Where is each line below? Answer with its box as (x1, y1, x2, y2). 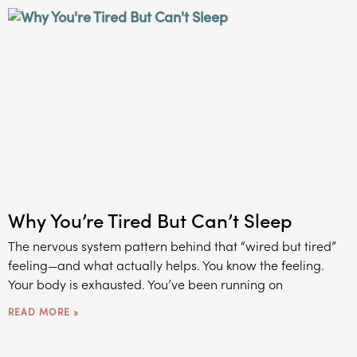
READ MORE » (8, 304, 79, 318)
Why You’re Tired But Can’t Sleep (8, 206, 292, 233)
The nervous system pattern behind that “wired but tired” (8, 236, 336, 254)
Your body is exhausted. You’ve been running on (8, 274, 283, 292)
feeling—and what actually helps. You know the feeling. (8, 255, 324, 273)
